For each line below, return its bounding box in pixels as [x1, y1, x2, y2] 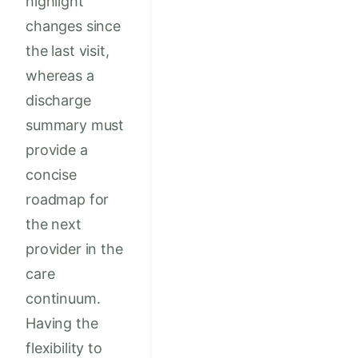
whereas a [26, 67, 94, 85]
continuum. [26, 290, 101, 308]
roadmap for [26, 191, 109, 209]
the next [26, 216, 82, 233]
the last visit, [26, 42, 109, 60]
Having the [26, 315, 98, 332]
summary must [26, 117, 125, 134]
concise [26, 166, 77, 184]
